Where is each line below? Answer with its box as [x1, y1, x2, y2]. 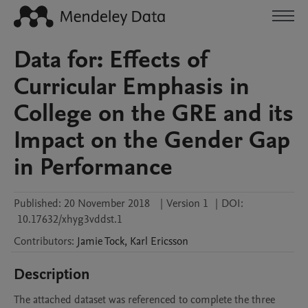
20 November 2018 [64, 196, 150, 211]
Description [14, 264, 90, 285]
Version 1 [166, 196, 208, 211]
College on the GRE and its [14, 97, 294, 130]
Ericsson [151, 234, 188, 249]
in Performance [14, 151, 173, 184]
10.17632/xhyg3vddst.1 [17, 212, 122, 227]
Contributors [14, 234, 71, 249]
